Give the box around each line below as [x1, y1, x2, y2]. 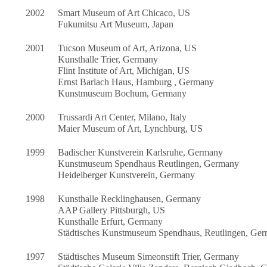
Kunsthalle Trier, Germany [58, 54, 159, 65]
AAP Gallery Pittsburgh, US [58, 205, 166, 216]
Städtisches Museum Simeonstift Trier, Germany [58, 252, 240, 262]
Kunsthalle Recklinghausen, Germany [58, 194, 201, 204]
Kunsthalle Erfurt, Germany [58, 216, 163, 227]
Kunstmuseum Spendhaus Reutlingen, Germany [58, 159, 240, 169]
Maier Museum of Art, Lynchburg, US [58, 123, 203, 134]
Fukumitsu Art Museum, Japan [58, 19, 174, 30]
